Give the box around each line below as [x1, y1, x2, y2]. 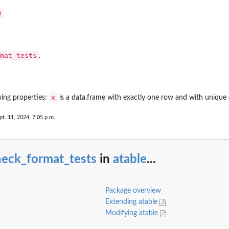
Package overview [105, 187, 161, 195]
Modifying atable [105, 210, 160, 217]
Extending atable [105, 198, 159, 206]
